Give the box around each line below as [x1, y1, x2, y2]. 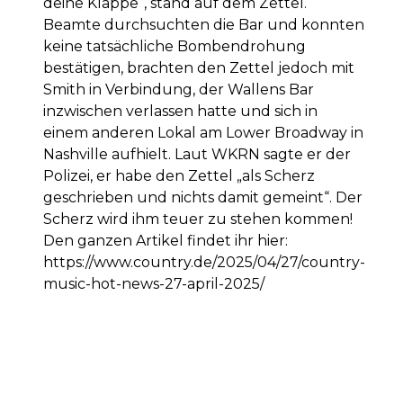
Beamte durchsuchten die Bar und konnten [43, 16, 364, 33]
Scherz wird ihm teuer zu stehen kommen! [43, 210, 353, 228]
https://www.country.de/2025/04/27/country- [43, 254, 365, 271]
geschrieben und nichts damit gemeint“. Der [43, 189, 363, 206]
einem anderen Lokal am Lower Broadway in [43, 124, 363, 141]
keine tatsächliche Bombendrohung [43, 38, 306, 55]
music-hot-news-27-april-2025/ [43, 275, 264, 292]
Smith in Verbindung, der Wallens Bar [43, 81, 314, 98]
